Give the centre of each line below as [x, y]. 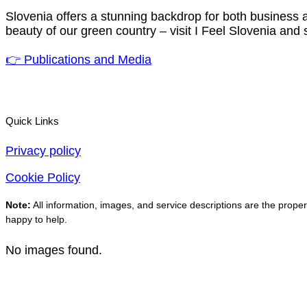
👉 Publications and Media [78, 60]
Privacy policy [43, 150]
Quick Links [32, 121]
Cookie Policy [43, 177]
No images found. [54, 250]
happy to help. [36, 219]
